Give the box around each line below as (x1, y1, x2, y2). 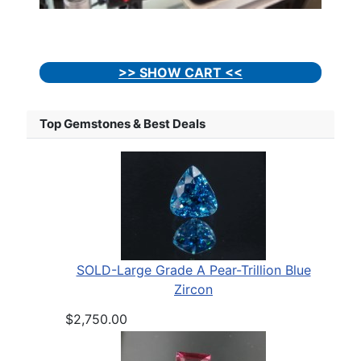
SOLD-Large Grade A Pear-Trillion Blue (76, 262, 311, 279)
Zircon (174, 281, 213, 298)
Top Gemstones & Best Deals (39, 116, 205, 132)
